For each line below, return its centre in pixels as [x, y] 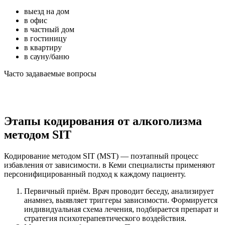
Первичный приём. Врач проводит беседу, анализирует [119, 191]
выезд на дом [47, 12]
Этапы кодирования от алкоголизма [103, 121]
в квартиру [43, 48]
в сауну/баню [47, 57]
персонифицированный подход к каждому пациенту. [95, 174]
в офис [36, 21]
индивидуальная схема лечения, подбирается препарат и [121, 209]
